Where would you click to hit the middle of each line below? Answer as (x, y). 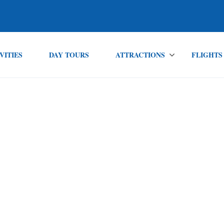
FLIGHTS (207, 55)
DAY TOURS (69, 55)
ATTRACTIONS (140, 55)
